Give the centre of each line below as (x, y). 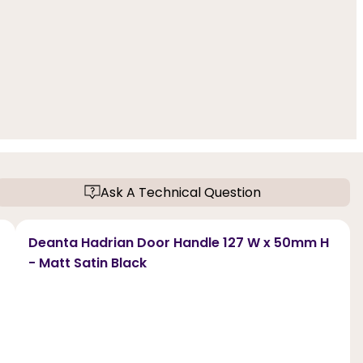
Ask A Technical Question (181, 192)
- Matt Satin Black (87, 263)
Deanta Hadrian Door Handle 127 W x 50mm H (178, 242)
